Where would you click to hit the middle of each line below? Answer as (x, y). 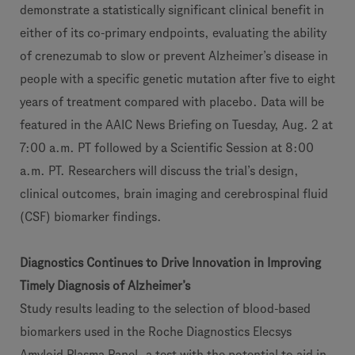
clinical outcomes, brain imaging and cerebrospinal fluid (174, 194)
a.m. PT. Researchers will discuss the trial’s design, (159, 171)
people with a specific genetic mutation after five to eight (177, 79)
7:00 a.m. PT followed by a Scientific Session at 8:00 (167, 148)
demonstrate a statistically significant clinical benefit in (172, 10)
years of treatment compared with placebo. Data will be (172, 102)
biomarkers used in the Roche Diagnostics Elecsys (156, 332)
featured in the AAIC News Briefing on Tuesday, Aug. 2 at (176, 125)
